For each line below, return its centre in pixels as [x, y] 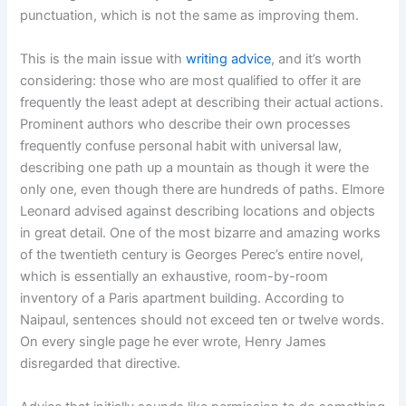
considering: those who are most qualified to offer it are [191, 80]
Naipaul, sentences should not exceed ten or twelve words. [203, 319]
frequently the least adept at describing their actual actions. [202, 102]
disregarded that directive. [101, 363]
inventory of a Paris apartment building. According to [183, 298]
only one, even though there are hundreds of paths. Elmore [203, 189]
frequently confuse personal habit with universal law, [181, 145]
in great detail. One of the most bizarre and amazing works [201, 232]
